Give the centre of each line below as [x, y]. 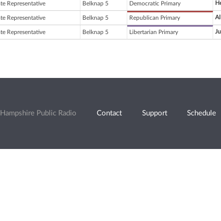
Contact [109, 113]
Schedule [202, 113]
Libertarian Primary [154, 32]
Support [154, 113]
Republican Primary [155, 18]
